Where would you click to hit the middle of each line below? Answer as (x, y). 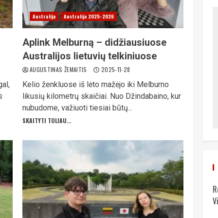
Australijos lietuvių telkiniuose (89, 56)
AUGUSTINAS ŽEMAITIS (59, 69)
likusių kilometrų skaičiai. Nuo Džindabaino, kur (101, 96)
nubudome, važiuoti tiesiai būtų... (77, 108)
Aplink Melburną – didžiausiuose (94, 42)
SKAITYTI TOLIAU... (46, 120)
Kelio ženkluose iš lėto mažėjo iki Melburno (95, 84)
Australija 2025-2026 (89, 16)
